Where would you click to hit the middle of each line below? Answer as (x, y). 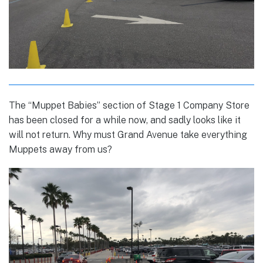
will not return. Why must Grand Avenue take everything (128, 135)
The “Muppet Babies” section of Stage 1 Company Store (129, 106)
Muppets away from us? (60, 150)
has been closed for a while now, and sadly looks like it (125, 120)
